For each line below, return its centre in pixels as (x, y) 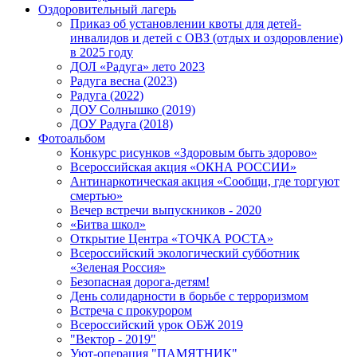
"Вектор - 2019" (113, 339)
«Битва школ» (108, 225)
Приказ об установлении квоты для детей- (186, 24)
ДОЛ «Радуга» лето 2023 (137, 67)
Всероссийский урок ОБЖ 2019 (157, 325)
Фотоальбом (72, 139)
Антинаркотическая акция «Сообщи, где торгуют (205, 182)
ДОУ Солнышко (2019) (133, 110)
